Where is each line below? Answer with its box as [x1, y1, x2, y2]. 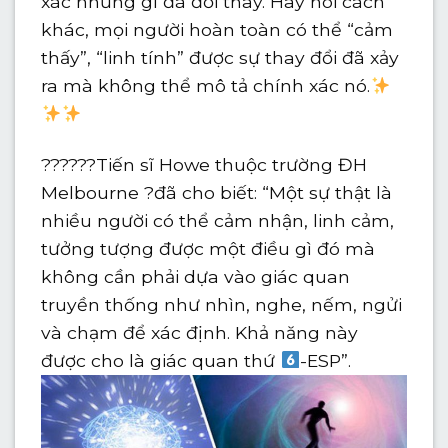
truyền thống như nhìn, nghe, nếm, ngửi [41, 293, 403, 315]
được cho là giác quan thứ [41, 349, 281, 371]
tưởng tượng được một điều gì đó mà [41, 237, 376, 259]
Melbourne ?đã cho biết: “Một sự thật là [41, 181, 393, 203]
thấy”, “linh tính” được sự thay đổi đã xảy [41, 46, 400, 68]
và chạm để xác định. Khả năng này [41, 321, 359, 343]
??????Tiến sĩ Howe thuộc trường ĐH [41, 153, 368, 175]
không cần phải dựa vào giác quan [41, 265, 351, 287]
